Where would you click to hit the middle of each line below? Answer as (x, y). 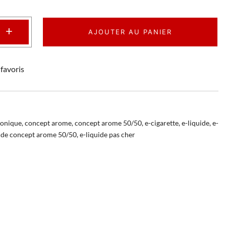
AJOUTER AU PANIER (130, 32)
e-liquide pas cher (107, 134)
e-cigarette (162, 123)
